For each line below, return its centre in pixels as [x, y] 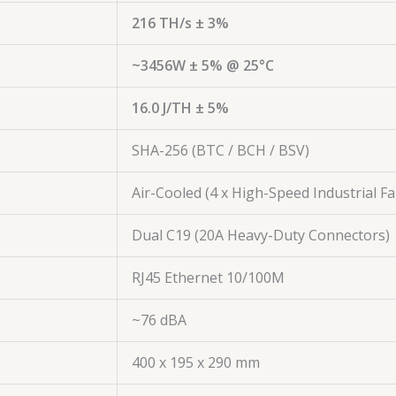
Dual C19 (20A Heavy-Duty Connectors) [261, 235]
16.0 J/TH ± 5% [180, 108]
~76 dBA [159, 320]
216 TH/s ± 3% [180, 23]
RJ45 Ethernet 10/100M [208, 278]
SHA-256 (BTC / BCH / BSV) [221, 150]
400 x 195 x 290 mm [196, 362]
